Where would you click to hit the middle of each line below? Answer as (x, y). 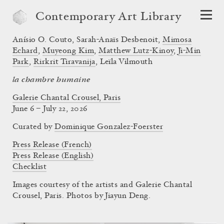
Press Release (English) (53, 156)
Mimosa (177, 40)
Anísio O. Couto (42, 40)
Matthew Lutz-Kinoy (136, 51)
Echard (25, 51)
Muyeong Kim (68, 51)
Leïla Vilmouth (126, 62)
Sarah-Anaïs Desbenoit (117, 40)
